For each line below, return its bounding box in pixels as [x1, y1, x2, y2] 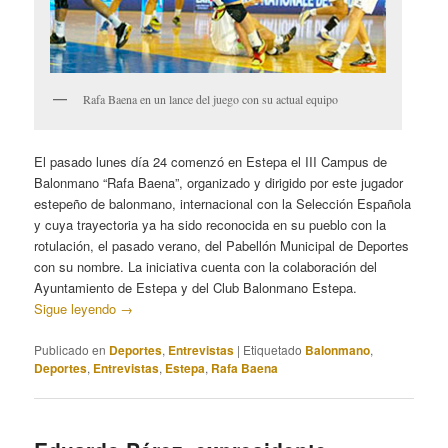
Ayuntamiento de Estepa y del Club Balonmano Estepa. [34, 278, 358, 298]
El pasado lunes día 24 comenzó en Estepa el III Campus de [34, 152, 388, 172]
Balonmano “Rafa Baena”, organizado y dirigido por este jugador [34, 173, 404, 193]
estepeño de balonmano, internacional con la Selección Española [34, 194, 412, 214]
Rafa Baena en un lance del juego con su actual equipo [83, 91, 339, 108]
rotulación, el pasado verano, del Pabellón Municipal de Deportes [34, 236, 410, 256]
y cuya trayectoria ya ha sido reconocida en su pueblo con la [34, 215, 387, 235]
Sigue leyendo [34, 299, 121, 319]
